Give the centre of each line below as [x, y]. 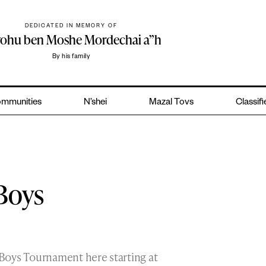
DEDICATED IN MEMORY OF [72, 27]
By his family [71, 57]
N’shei [96, 103]
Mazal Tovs [171, 103]
